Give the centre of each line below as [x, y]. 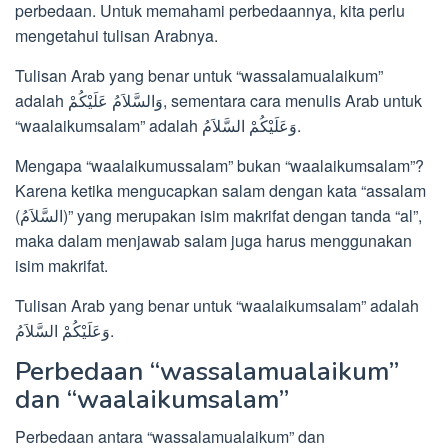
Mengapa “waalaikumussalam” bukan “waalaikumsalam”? [219, 166]
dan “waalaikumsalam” [152, 400]
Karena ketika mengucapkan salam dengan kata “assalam [220, 191]
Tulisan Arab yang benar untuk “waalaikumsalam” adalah [217, 306]
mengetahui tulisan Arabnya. [116, 36]
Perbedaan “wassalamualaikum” [207, 372]
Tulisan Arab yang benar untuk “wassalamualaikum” [199, 76]
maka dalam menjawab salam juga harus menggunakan [213, 241]
